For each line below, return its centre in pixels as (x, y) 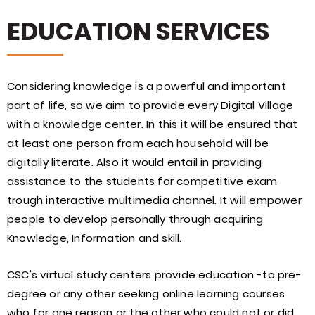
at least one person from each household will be (138, 143)
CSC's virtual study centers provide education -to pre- (154, 274)
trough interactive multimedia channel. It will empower (154, 200)
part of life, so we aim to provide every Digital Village (150, 105)
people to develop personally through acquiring (135, 219)
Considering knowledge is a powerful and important (147, 86)
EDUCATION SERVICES (138, 31)
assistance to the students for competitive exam (142, 181)
